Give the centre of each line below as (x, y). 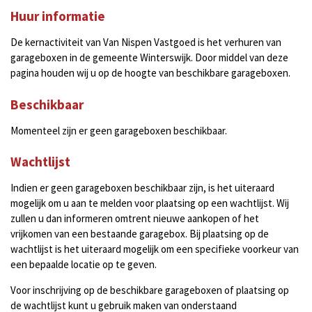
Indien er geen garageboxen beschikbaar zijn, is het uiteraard (142, 188)
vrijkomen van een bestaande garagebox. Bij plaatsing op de (140, 234)
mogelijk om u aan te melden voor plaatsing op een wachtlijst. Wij (150, 203)
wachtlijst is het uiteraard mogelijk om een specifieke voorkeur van (155, 249)
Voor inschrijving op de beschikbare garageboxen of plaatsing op (150, 290)
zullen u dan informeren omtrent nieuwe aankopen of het (135, 218)
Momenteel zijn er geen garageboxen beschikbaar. (119, 130)
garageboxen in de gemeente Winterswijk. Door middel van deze (149, 57)
